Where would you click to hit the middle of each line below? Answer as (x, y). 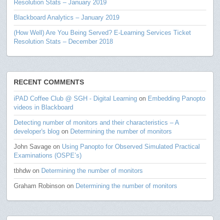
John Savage (33, 146)
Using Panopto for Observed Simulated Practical (131, 146)
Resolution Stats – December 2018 (64, 41)
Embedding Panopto (177, 98)
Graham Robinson (40, 186)
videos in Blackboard (44, 107)
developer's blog (37, 131)
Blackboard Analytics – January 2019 (67, 17)
